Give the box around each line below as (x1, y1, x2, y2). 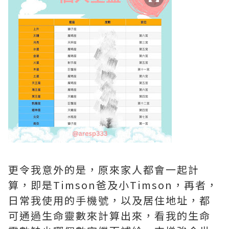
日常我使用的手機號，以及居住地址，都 (8, 192, 211, 208)
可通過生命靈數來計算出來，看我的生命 (8, 208, 211, 223)
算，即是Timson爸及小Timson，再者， (8, 177, 218, 192)
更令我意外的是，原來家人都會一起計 (8, 162, 199, 177)
